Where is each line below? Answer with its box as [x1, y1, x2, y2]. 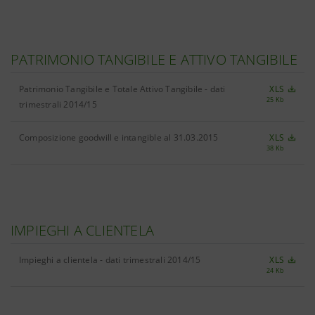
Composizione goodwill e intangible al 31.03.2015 [19, 131, 219, 143]
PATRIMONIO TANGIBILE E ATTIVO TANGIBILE [11, 50, 297, 69]
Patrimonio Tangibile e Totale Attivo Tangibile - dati [19, 83, 226, 95]
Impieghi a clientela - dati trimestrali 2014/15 [19, 254, 201, 266]
